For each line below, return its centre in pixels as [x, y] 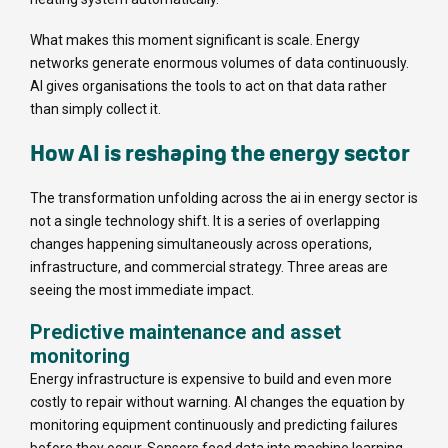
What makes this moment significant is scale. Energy [195, 39]
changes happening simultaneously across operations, [201, 243]
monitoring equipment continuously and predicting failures [214, 424]
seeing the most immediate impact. [142, 289]
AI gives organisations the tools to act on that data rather [208, 85]
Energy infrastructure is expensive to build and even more [211, 378]
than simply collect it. [95, 108]
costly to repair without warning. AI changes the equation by [217, 401]
